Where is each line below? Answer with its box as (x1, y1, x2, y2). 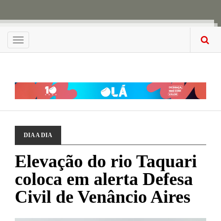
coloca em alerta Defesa (15, 169, 193, 189)
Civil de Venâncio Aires (15, 187, 190, 207)
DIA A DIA (24, 132, 52, 139)
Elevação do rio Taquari (15, 151, 197, 171)
